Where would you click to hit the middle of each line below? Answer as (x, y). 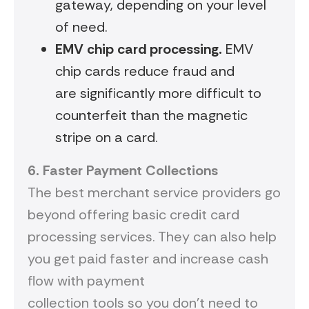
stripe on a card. (108, 138)
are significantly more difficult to (158, 93)
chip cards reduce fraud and (145, 71)
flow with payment (86, 281)
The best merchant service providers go (154, 193)
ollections (187, 171)
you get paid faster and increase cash (148, 259)
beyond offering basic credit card (133, 215)
